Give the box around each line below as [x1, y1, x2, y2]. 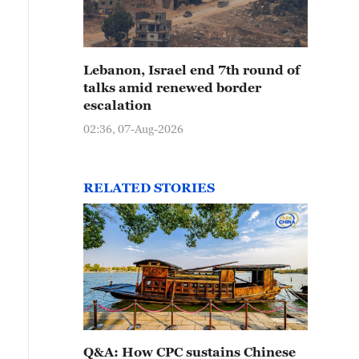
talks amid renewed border [83, 80, 261, 95]
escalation [83, 98, 151, 112]
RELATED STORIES [83, 180, 215, 195]
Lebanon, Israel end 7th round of [83, 63, 300, 77]
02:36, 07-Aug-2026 [83, 122, 184, 135]
